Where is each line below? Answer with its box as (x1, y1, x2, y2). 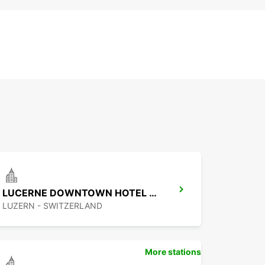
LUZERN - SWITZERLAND (2, 201, 102, 211)
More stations (145, 247, 201, 257)
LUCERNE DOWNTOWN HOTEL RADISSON (149, 187, 157, 199)
